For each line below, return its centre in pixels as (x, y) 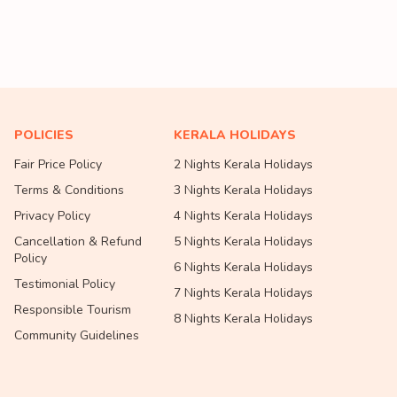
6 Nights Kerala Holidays (243, 267)
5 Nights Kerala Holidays (243, 241)
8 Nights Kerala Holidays (243, 319)
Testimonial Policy (65, 284)
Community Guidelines (77, 335)
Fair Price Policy (58, 164)
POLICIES (44, 135)
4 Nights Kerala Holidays (243, 216)
